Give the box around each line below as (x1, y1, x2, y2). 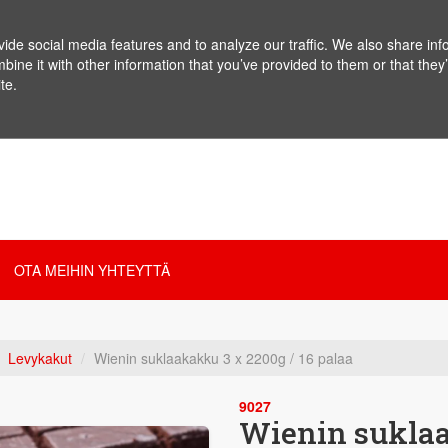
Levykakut (7, 348, 72, 368)
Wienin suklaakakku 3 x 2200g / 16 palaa (93, 348, 353, 368)
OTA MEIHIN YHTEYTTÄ (14, 260, 170, 280)
